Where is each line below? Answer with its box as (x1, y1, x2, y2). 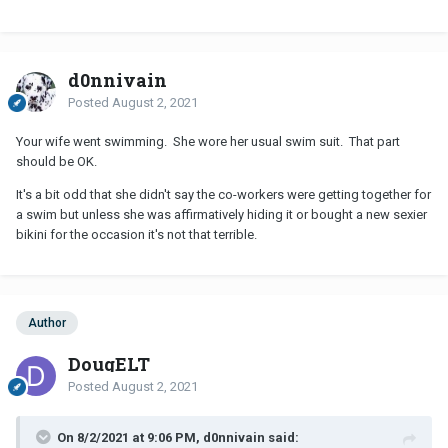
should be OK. (16, 154, 100, 170)
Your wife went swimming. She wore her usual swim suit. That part (16, 134, 400, 150)
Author (28, 316, 66, 331)
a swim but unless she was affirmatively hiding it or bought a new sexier (16, 207, 427, 223)
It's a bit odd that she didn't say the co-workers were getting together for (16, 187, 431, 203)
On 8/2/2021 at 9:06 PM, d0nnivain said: (57, 429, 299, 445)
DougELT (68, 351, 150, 376)
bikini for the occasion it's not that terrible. (16, 227, 263, 243)
